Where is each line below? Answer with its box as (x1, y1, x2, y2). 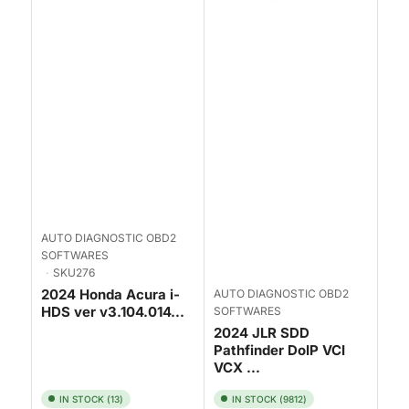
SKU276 (52, 265, 95, 279)
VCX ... (214, 358, 260, 376)
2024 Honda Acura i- (41, 285, 180, 303)
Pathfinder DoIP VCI (214, 341, 345, 359)
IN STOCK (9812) (232, 393, 307, 404)
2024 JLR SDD (214, 323, 309, 341)
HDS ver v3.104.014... (41, 302, 184, 320)
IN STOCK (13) (59, 393, 123, 404)
